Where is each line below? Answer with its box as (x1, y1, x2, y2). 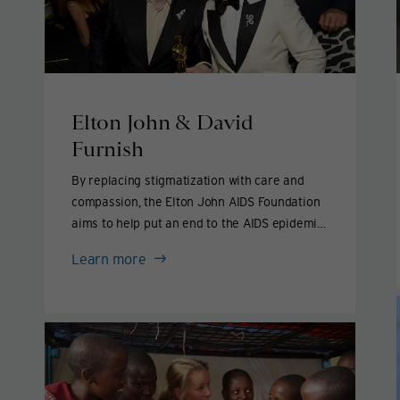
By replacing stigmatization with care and (71, 172, 304, 187)
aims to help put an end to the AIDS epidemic (71, 215, 323, 230)
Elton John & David (71, 109, 254, 135)
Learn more (71, 250, 150, 267)
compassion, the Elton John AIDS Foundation (71, 194, 321, 209)
